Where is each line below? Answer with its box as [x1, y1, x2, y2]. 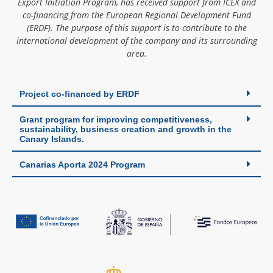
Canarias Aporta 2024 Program [19, 159, 145, 169]
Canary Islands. [19, 133, 84, 144]
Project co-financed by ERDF [19, 88, 140, 99]
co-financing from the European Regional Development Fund [22, 9, 251, 21]
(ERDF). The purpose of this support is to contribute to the [26, 22, 247, 34]
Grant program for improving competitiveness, [19, 114, 212, 124]
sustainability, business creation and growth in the [19, 124, 232, 134]
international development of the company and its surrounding [16, 35, 257, 47]
